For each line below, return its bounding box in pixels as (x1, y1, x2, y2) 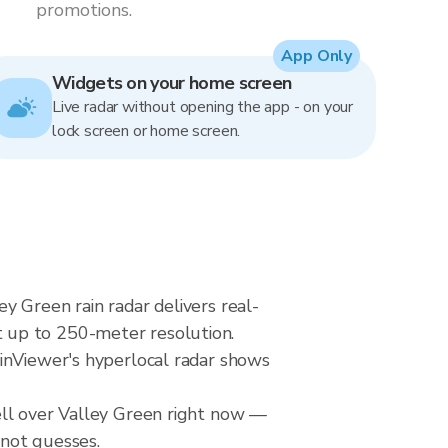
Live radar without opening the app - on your (52, 96, 354, 118)
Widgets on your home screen (52, 71, 292, 95)
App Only (281, 45, 352, 67)
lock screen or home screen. (52, 120, 241, 142)
